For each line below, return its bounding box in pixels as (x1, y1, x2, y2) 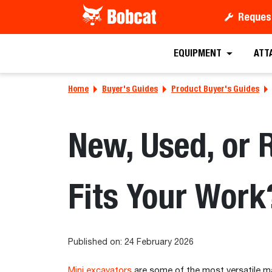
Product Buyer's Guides (171, 84, 259, 93)
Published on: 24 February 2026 (68, 238, 194, 246)
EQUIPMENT (174, 47, 222, 59)
